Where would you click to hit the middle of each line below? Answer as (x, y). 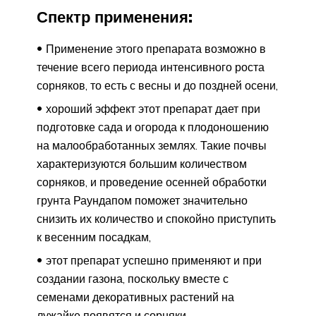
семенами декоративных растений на (135, 297)
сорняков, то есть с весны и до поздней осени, (157, 85)
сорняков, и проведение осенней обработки (152, 182)
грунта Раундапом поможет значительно (142, 200)
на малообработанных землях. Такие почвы (152, 145)
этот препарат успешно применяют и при (154, 260)
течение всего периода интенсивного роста (151, 67)
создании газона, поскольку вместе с (133, 278)
